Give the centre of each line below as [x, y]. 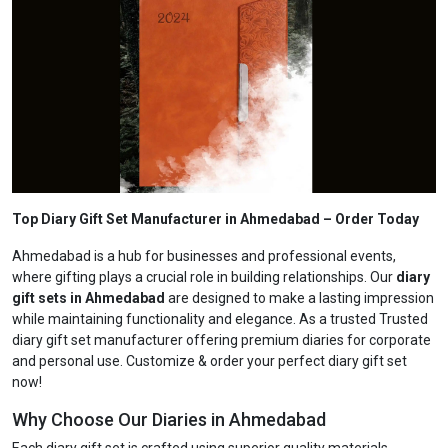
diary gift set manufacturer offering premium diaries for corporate [221, 340]
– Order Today [371, 219]
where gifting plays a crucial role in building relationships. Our [204, 277]
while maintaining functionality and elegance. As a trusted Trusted [220, 319]
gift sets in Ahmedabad [88, 298]
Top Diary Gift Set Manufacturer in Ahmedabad [166, 219]
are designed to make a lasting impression [299, 298]
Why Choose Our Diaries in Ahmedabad [169, 419]
